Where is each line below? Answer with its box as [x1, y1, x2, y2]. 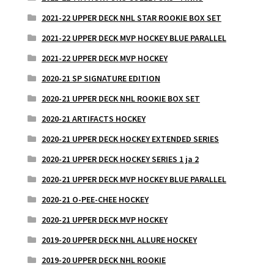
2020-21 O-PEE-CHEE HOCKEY [41, 194, 149, 206]
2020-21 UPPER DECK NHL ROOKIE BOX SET [41, 93, 200, 105]
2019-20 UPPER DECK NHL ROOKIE [41, 254, 166, 266]
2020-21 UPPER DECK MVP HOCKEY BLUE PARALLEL [41, 174, 226, 185]
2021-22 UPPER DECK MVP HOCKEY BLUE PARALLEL [41, 32, 226, 44]
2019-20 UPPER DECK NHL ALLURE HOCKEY [41, 234, 197, 246]
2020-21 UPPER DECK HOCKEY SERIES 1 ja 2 [41, 154, 199, 165]
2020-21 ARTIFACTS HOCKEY [41, 113, 146, 125]
